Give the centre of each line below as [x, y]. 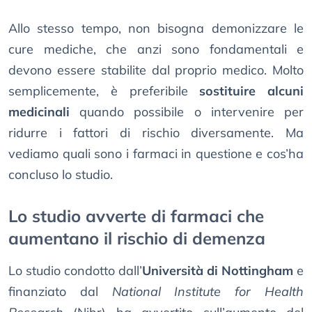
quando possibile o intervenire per [187, 112]
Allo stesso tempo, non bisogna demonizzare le [156, 29]
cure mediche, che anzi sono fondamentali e [156, 49]
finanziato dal [60, 292]
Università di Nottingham [218, 271]
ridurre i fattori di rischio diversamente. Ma [156, 133]
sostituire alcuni [251, 91]
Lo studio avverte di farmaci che [136, 216]
